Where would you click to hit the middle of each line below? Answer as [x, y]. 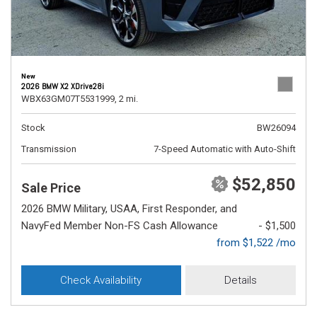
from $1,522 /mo [256, 243]
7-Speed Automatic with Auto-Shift [225, 149]
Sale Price [51, 188]
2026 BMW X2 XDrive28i [63, 86]
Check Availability [101, 280]
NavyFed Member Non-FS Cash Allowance [120, 226]
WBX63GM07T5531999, [69, 99]
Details [240, 280]
